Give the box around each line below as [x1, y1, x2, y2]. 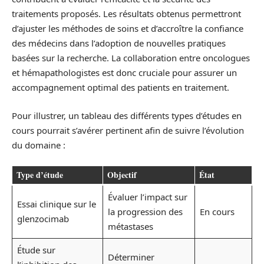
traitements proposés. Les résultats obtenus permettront [12, 8, 241, 19]
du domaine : [12, 138, 65, 151]
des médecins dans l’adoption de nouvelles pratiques [12, 37, 226, 49]
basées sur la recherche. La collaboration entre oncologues [12, 52, 250, 64]
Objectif [107, 169, 137, 181]
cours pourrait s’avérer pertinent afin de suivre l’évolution [12, 124, 244, 136]
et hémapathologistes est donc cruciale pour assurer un [12, 67, 237, 78]
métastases [107, 220, 153, 232]
